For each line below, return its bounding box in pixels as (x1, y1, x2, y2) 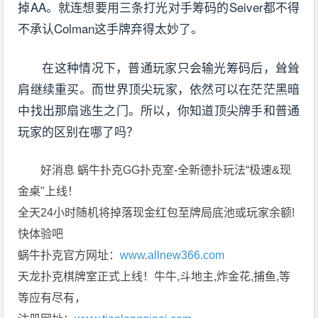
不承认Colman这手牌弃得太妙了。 (18, 19, 204, 38)
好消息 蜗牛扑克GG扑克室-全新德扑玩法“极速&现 (40, 164, 292, 177)
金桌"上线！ (18, 185, 79, 198)
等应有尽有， (18, 292, 87, 305)
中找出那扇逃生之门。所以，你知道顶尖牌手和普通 (18, 101, 300, 119)
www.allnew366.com (120, 249, 225, 262)
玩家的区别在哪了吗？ (18, 122, 139, 141)
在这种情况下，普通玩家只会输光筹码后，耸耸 (42, 58, 300, 77)
